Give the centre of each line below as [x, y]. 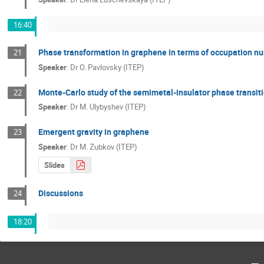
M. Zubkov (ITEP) [108, 146]
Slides [54, 165]
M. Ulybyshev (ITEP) [113, 107]
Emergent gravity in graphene [93, 132]
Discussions [60, 193]
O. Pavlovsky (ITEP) [112, 67]
